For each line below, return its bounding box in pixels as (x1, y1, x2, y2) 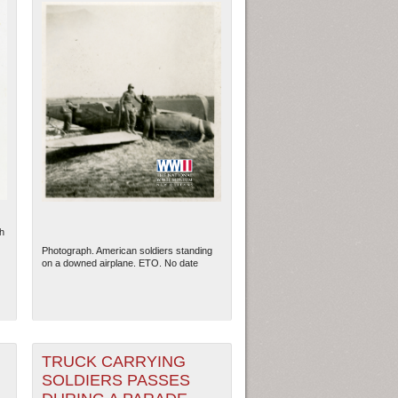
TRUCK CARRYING (42, 353, 187, 371)
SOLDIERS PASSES (42, 371, 191, 390)
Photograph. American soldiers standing (42, 245, 213, 257)
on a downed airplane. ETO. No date (42, 258, 199, 269)
